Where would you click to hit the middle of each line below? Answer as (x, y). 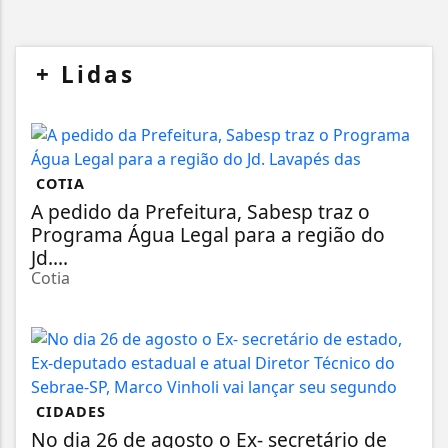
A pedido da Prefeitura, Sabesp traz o (200, 211)
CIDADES (71, 411)
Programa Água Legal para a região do (208, 234)
